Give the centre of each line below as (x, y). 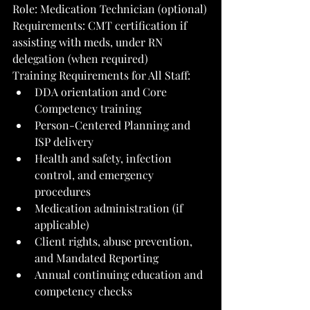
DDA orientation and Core (102, 91)
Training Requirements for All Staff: (101, 75)
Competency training (88, 108)
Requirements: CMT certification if (101, 25)
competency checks (83, 291)
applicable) (62, 224)
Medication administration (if (110, 208)
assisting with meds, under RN (89, 42)
